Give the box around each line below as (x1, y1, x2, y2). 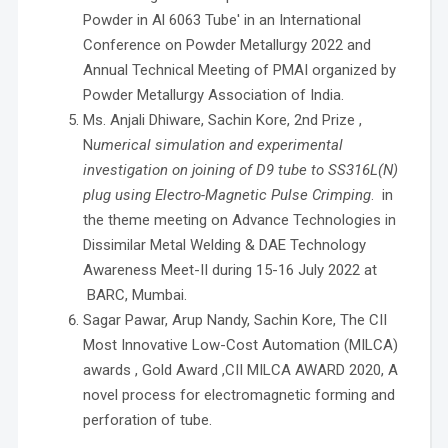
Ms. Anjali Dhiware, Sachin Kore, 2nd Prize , (82, 111, 362, 130)
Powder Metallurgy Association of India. (82, 86, 344, 105)
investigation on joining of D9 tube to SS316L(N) (82, 161, 398, 180)
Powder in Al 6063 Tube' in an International (82, 11, 361, 30)
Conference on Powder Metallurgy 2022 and (82, 36, 371, 55)
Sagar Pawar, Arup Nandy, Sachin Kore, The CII (82, 311, 387, 330)
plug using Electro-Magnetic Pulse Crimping (82, 186, 371, 205)
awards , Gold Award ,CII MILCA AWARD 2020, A (82, 361, 398, 380)
